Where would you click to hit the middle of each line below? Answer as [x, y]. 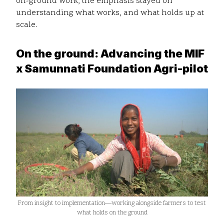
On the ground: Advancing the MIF [110, 54]
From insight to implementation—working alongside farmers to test [112, 204]
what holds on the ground [112, 213]
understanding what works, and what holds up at [110, 13]
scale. [27, 25]
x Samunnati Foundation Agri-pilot [112, 69]
